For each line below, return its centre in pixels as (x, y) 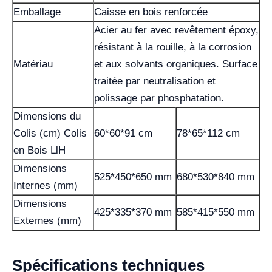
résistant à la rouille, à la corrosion (173, 47)
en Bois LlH (39, 150)
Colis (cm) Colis (50, 133)
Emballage (37, 12)
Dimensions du (47, 116)
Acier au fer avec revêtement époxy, (176, 30)
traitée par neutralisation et (155, 81)
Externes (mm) (47, 220)
